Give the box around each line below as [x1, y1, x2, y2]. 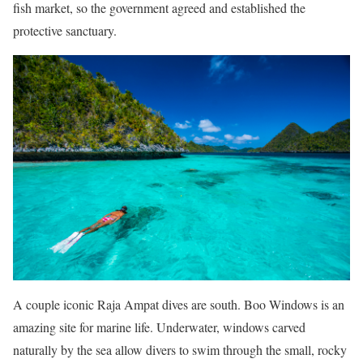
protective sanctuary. [13, 22, 117, 40]
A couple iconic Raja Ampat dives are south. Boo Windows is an [13, 295, 344, 313]
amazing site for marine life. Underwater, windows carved [13, 318, 305, 335]
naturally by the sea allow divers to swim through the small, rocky [13, 340, 347, 358]
